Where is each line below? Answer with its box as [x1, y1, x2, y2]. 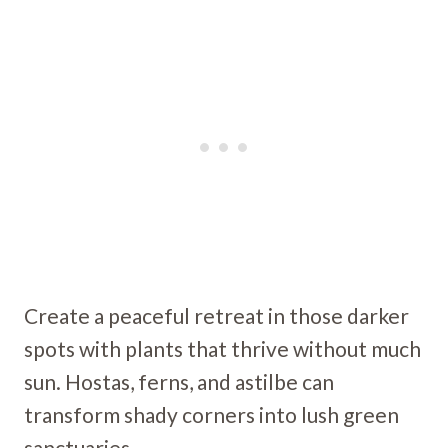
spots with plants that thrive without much [24, 336, 421, 362]
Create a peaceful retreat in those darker [24, 303, 409, 329]
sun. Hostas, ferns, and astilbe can [24, 369, 334, 395]
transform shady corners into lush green [24, 402, 399, 428]
